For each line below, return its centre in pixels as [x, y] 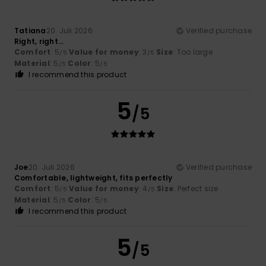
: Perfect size [196, 188]
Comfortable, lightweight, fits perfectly [94, 178]
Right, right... [39, 41]
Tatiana [30, 30]
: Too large [193, 52]
